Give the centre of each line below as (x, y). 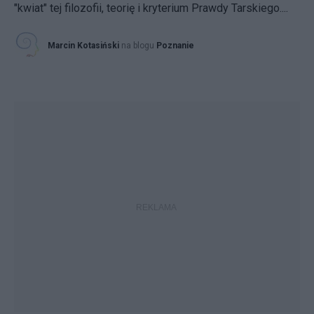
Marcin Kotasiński (83, 46)
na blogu (139, 46)
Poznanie (175, 46)
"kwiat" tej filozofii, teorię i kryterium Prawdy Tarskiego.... (151, 8)
